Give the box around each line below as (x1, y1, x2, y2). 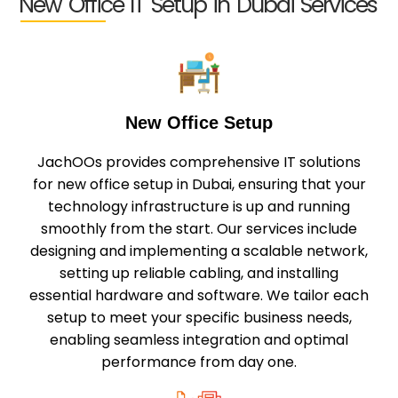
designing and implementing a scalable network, (30, 241, 368, 262)
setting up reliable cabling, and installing (60, 263, 338, 284)
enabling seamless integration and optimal (50, 330, 348, 351)
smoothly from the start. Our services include (41, 219, 357, 240)
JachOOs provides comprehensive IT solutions (37, 152, 361, 173)
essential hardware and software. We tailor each (29, 285, 369, 306)
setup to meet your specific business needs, (46, 307, 352, 329)
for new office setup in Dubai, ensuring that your (32, 174, 366, 195)
